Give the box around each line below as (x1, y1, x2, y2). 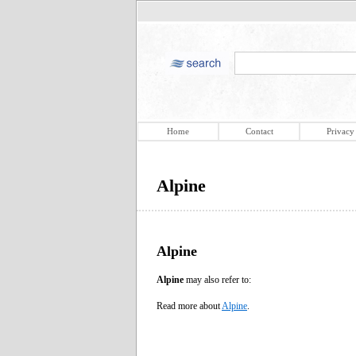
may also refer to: (184, 273, 251, 285)
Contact (245, 126, 273, 136)
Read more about (157, 300, 222, 311)
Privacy (326, 126, 354, 136)
